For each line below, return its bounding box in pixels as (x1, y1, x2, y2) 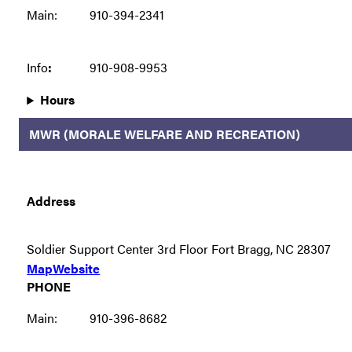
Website (53, 259, 101, 277)
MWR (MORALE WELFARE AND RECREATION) (28, 124, 300, 143)
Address (27, 191, 76, 210)
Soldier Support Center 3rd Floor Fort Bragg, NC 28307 (27, 240, 332, 258)
